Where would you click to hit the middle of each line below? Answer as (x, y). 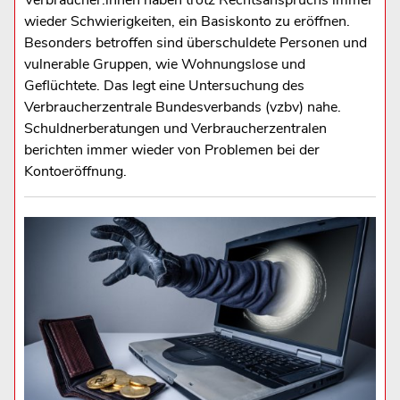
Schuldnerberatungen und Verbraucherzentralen (175, 129)
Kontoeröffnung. (75, 172)
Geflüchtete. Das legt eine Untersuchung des (164, 86)
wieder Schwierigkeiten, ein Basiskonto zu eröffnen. (187, 22)
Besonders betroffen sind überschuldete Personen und (195, 43)
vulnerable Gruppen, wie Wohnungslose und (164, 65)
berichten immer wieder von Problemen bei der (171, 150)
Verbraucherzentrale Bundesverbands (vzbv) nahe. (182, 108)
